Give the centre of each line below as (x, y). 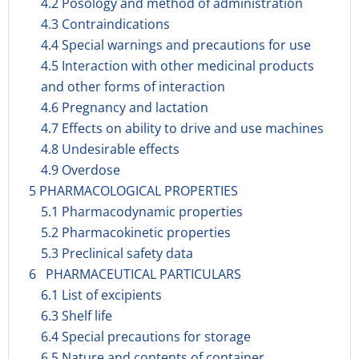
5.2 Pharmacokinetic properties (136, 232)
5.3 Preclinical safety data (117, 253)
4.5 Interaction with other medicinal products (177, 66)
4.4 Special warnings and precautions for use (176, 45)
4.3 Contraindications (105, 24)
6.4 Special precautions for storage (146, 337)
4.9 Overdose (81, 170)
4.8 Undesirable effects (110, 149)
